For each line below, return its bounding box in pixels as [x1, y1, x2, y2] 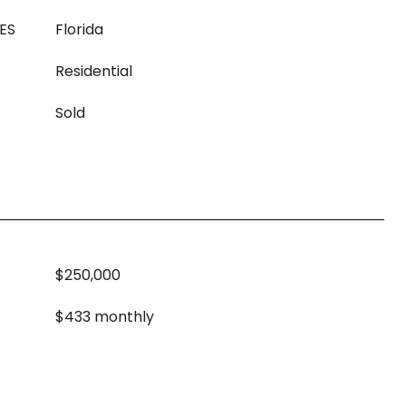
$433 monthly [55, 306, 154, 327]
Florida [55, 19, 103, 40]
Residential [55, 61, 132, 82]
